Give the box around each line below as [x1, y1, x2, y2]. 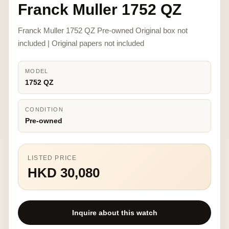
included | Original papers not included [18, 39, 144, 48]
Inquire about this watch [72, 209, 157, 217]
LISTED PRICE [28, 154, 77, 162]
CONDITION [25, 106, 63, 112]
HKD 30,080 [28, 165, 100, 180]
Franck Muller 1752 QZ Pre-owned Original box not [18, 26, 188, 35]
